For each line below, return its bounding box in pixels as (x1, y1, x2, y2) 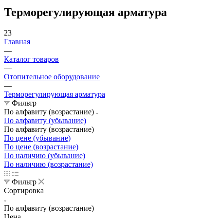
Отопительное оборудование (4, 72, 100, 81)
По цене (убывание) (4, 133, 71, 142)
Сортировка (4, 186, 44, 195)
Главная (4, 37, 30, 46)
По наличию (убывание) (4, 151, 85, 160)
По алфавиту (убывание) (4, 116, 86, 125)
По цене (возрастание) (4, 142, 78, 151)
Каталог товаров (4, 54, 59, 63)
